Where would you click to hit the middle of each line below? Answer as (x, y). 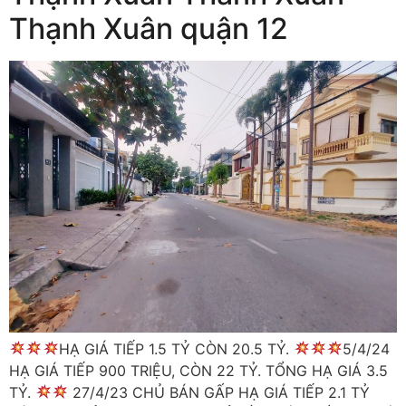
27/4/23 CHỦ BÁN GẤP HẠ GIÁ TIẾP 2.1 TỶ (219, 392)
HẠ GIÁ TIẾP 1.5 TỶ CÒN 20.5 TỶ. (176, 348)
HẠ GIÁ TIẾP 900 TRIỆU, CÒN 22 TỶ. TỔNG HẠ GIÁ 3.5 (198, 370)
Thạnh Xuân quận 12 (149, 28)
